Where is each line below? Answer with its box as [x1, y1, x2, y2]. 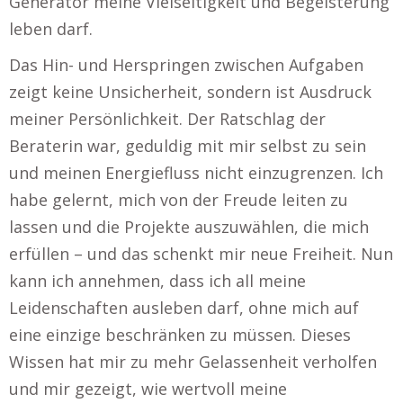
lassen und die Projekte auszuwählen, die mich [9, 216, 369, 237]
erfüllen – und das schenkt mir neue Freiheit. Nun [9, 243, 393, 264]
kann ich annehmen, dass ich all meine [9, 270, 306, 291]
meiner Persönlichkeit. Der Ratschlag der [9, 108, 326, 130]
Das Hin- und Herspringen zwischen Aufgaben [9, 54, 363, 76]
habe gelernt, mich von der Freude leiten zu [9, 189, 348, 210]
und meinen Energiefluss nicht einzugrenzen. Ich [9, 162, 383, 184]
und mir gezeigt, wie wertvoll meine [9, 378, 287, 399]
